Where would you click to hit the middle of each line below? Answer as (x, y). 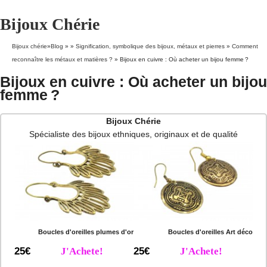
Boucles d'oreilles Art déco (210, 232)
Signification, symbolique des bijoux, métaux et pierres (150, 46)
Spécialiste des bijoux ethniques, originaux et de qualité (133, 134)
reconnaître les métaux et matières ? (62, 59)
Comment (245, 46)
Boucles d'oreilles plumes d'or (86, 232)
